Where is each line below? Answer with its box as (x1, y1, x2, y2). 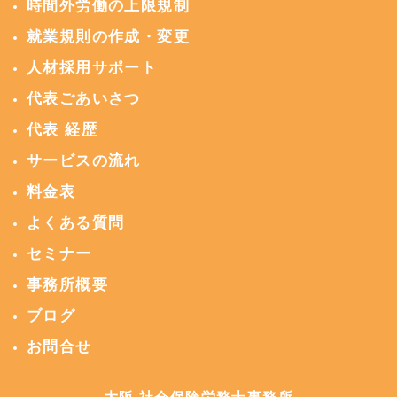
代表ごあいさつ (27, 90, 141, 107)
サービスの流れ (27, 152, 141, 169)
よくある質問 (27, 214, 125, 231)
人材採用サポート (27, 59, 158, 76)
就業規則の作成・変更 (27, 28, 190, 45)
